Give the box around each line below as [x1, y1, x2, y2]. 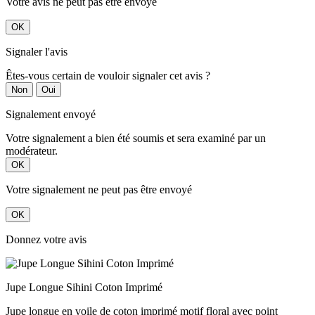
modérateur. [6, 144, 58, 157]
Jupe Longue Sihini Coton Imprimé [6, 281, 162, 293]
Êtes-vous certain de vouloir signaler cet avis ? [6, 69, 210, 82]
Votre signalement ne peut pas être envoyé [6, 183, 192, 195]
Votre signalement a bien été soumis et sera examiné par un [6, 131, 266, 144]
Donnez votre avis [6, 233, 86, 245]
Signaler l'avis [6, 45, 67, 58]
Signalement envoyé [6, 108, 96, 120]
